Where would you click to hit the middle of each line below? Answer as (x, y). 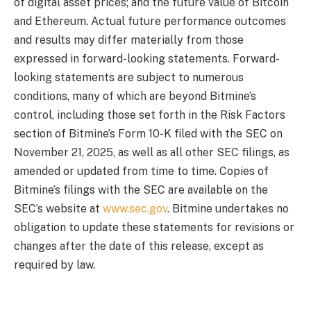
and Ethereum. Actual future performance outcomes (150, 21)
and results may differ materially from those (129, 40)
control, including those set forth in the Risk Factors (150, 115)
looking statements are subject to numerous (129, 77)
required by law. (54, 264)
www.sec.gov (135, 208)
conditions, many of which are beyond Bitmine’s (135, 96)
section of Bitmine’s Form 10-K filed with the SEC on (148, 133)
